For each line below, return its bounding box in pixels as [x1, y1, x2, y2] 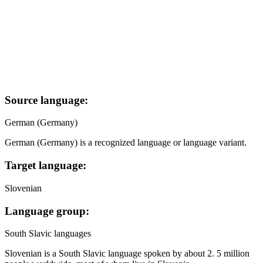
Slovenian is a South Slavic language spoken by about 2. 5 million [5, 248, 249, 259]
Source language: [5, 93, 88, 106]
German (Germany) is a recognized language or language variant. [5, 137, 247, 148]
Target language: [5, 159, 86, 172]
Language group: [5, 204, 89, 217]
